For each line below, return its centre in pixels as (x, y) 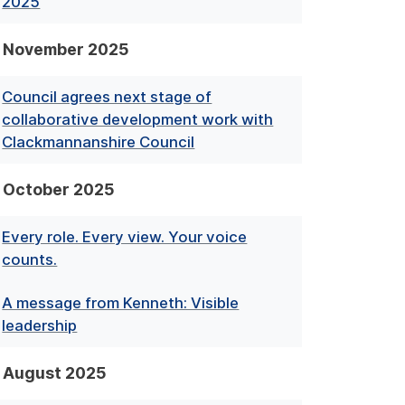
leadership (40, 325)
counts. (30, 260)
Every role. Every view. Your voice (125, 237)
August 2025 (54, 372)
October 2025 (58, 190)
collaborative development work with (138, 119)
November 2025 (66, 49)
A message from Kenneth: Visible (121, 302)
